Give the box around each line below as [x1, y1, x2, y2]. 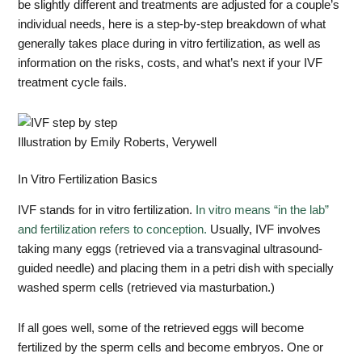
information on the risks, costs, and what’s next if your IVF [18, 56, 323, 69]
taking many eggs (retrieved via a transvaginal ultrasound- [18, 242, 323, 256]
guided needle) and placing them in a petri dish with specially [18, 262, 335, 276]
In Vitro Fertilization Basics [18, 173, 158, 187]
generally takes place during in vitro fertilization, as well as [18, 36, 322, 50]
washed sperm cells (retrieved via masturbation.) [18, 281, 276, 295]
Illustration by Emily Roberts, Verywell [18, 136, 217, 149]
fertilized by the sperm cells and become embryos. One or [18, 340, 324, 354]
